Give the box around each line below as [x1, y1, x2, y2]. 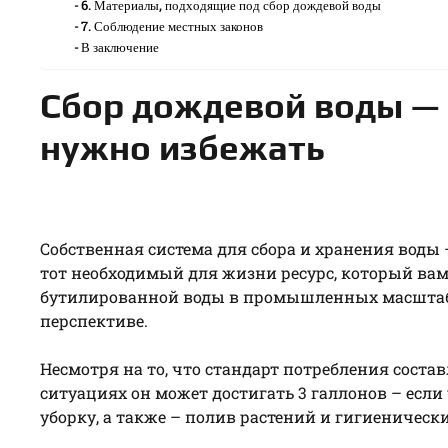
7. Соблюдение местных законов [81, 16, 264, 35]
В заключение [81, 37, 160, 56]
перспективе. [40, 309, 148, 331]
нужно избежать [40, 126, 325, 168]
